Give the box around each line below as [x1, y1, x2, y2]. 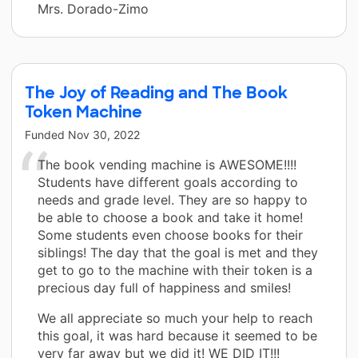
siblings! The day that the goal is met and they [38, 244, 318, 261]
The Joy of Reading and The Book [25, 82, 288, 103]
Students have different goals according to [38, 173, 298, 190]
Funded [25, 127, 68, 141]
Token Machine [25, 101, 142, 122]
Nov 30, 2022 [68, 127, 140, 141]
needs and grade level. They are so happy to [38, 191, 308, 208]
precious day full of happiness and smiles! [38, 279, 291, 296]
